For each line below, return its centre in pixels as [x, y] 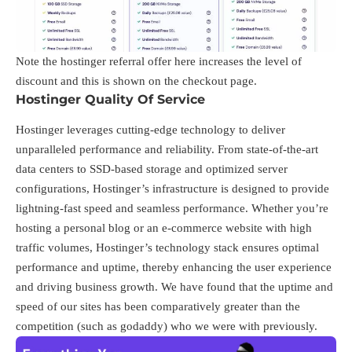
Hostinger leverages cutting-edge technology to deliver [150, 130]
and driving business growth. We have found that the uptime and [174, 287]
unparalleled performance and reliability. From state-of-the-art [167, 150]
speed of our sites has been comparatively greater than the [158, 307]
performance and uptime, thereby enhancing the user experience [174, 268]
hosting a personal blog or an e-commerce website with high [164, 228]
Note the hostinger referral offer [95, 61]
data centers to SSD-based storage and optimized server [152, 169]
